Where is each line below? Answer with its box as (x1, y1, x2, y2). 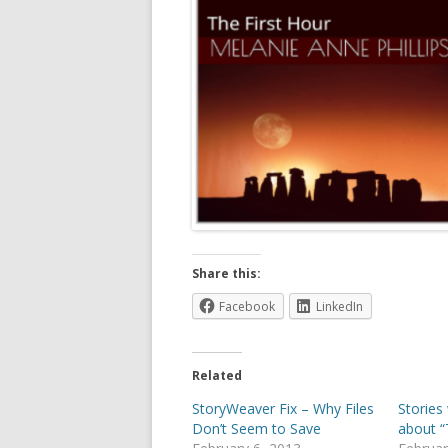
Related (192, 367, 242, 385)
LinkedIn (316, 298, 363, 316)
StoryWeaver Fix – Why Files (192, 399, 374, 419)
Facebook (219, 298, 275, 316)
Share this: (192, 265, 261, 283)
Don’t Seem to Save (192, 419, 321, 439)
